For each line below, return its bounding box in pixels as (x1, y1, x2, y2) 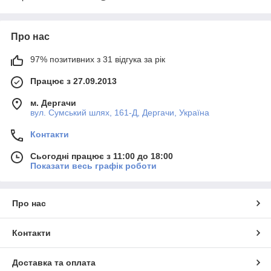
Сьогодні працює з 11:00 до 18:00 (30, 151, 173, 161)
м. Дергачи (30, 98, 76, 108)
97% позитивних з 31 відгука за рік (30, 54, 165, 64)
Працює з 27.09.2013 (30, 76, 117, 86)
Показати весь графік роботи (30, 161, 157, 171)
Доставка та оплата (12, 258, 96, 267)
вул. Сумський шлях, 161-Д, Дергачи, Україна (30, 108, 209, 117)
